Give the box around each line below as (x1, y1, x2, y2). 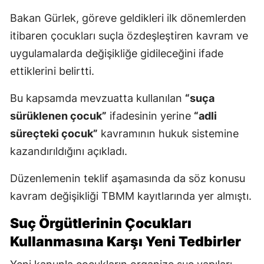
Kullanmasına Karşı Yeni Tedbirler (10, 233, 241, 250)
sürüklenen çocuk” (10, 110, 107, 123)
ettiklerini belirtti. (10, 65, 94, 78)
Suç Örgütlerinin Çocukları (10, 215, 192, 232)
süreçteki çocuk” (10, 127, 98, 140)
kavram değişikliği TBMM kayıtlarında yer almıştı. (10, 190, 252, 203)
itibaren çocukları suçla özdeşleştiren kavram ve (10, 29, 248, 42)
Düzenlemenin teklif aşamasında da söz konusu (10, 172, 245, 185)
